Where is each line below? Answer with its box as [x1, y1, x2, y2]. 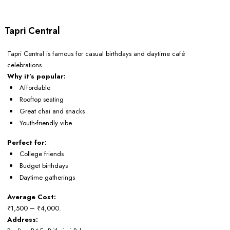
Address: [7, 214, 40, 224]
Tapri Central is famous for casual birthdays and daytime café [7, 48, 185, 59]
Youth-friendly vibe [20, 118, 72, 128]
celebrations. [7, 60, 44, 70]
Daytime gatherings [20, 172, 75, 182]
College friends [20, 148, 64, 159]
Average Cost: [7, 191, 56, 202]
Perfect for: [7, 137, 47, 147]
